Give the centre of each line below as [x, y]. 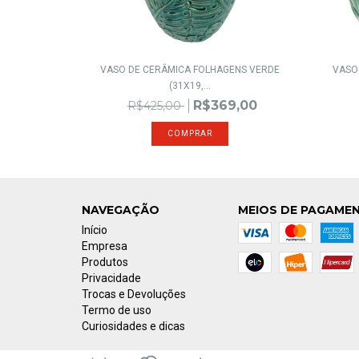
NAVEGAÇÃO [121, 210]
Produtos [105, 262]
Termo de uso [117, 311]
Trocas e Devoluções [134, 294]
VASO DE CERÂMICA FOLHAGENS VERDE [190, 70]
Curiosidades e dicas [133, 327]
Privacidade [111, 278]
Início [95, 230]
